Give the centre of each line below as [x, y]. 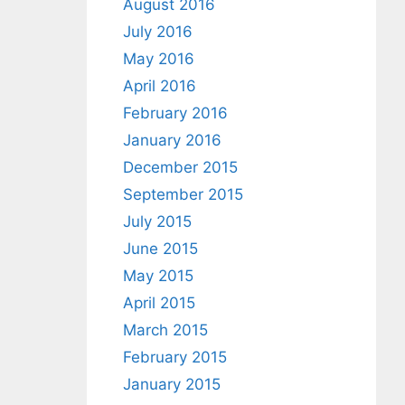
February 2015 [175, 357]
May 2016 [159, 58]
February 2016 [175, 113]
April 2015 [159, 302]
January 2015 [172, 384]
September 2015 [183, 194]
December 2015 [180, 167]
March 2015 [165, 330]
